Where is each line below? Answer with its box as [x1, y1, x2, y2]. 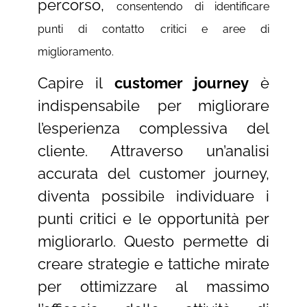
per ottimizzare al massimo [37, 277, 270, 295]
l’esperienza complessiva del [37, 119, 270, 137]
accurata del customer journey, [37, 164, 270, 182]
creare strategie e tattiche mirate [37, 254, 270, 273]
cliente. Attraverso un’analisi [37, 141, 270, 160]
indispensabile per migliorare [37, 96, 270, 114]
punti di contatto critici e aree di [37, 23, 270, 36]
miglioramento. [37, 45, 114, 59]
